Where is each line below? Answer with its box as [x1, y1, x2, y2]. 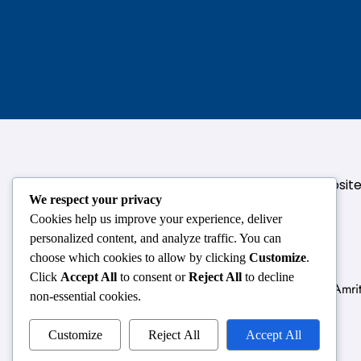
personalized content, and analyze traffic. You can [30, 230, 281, 245]
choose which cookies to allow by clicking [30, 250, 249, 264]
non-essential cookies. [30, 288, 141, 303]
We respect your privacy [29, 192, 162, 206]
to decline [242, 269, 294, 284]
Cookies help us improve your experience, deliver [30, 211, 282, 226]
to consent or [117, 269, 189, 284]
